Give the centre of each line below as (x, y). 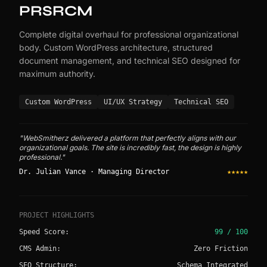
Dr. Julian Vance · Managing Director (94, 172)
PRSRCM (56, 11)
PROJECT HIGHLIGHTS (57, 215)
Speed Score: (44, 232)
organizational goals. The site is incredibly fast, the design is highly (130, 148)
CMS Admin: (40, 249)
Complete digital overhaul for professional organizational (129, 34)
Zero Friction (221, 249)
